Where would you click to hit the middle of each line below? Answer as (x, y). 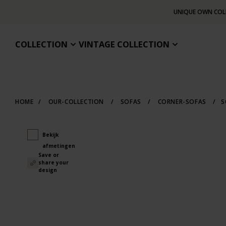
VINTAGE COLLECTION (124, 44)
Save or (48, 155)
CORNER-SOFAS (182, 102)
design (47, 170)
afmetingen (59, 146)
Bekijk (50, 135)
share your (53, 162)
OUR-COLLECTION (76, 102)
